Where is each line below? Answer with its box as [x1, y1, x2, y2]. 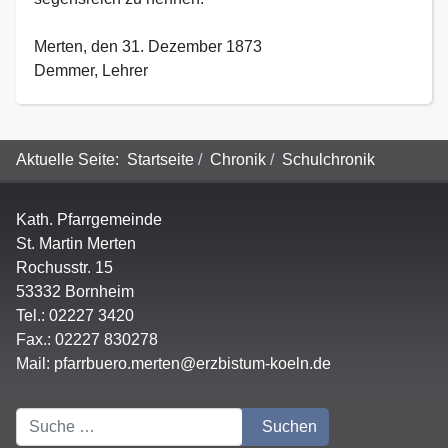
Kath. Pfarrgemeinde [16, 211, 162, 228]
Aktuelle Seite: [16, 151, 127, 168]
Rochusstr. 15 [16, 259, 113, 276]
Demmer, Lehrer [34, 62, 148, 79]
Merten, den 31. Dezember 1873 [34, 38, 262, 55]
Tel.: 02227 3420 [16, 307, 134, 324]
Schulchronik [282, 151, 375, 168]
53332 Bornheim [16, 283, 134, 300]
